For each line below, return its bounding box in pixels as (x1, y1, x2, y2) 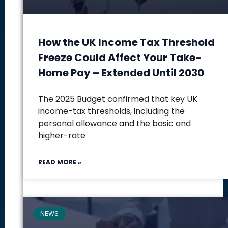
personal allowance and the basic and (38, 118, 191, 129)
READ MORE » (38, 158, 81, 166)
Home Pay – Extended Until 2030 (38, 66, 204, 80)
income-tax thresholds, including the (38, 105, 185, 117)
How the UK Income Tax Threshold (38, 35, 215, 49)
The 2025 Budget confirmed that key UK (38, 93, 197, 105)
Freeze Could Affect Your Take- (38, 50, 202, 65)
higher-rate (38, 130, 85, 141)
